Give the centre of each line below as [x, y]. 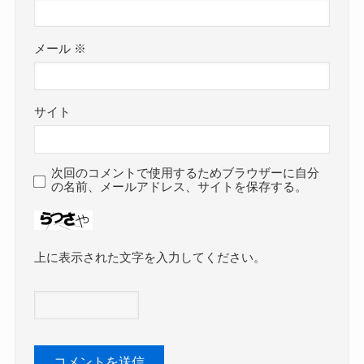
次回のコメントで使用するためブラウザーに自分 [186, 173]
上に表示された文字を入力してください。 [150, 257]
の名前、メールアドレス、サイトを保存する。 [180, 187]
